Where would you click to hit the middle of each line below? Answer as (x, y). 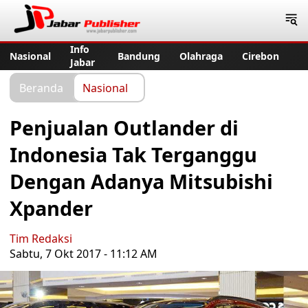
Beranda (41, 87)
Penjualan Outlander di (124, 128)
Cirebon (261, 56)
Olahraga (201, 56)
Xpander (51, 208)
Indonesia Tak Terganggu (133, 154)
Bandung (139, 56)
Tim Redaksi (41, 239)
